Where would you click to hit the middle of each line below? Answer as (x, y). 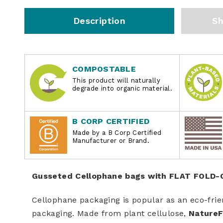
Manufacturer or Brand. (111, 140)
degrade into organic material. (122, 88)
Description (99, 20)
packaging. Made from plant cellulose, (110, 213)
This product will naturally (116, 80)
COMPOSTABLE (104, 69)
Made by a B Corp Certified (117, 132)
